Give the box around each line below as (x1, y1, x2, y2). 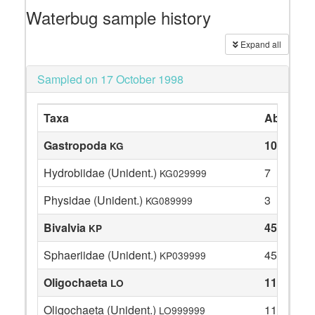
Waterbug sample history (26, 5, 211, 30)
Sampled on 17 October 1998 (37, 71, 184, 87)
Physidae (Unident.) (44, 192, 146, 208)
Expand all (238, 38, 281, 50)
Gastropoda (44, 137, 110, 153)
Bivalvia (44, 219, 89, 236)
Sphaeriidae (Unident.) (44, 247, 160, 263)
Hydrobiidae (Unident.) (44, 165, 160, 181)
